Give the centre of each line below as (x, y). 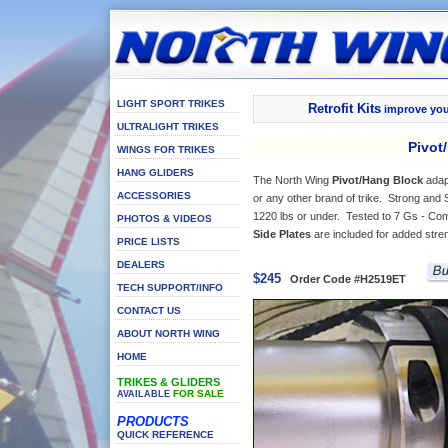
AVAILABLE (143, 394)
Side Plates (282, 234)
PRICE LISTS (148, 241)
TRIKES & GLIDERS (168, 382)
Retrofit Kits (344, 108)
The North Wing (292, 180)
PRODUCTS (153, 421)
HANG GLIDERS (155, 172)
